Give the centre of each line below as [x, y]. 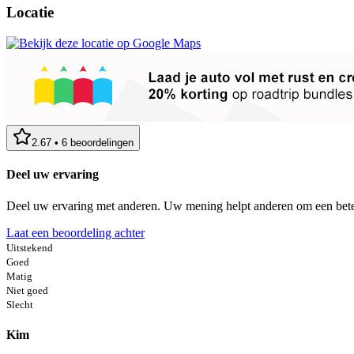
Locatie [30, 13]
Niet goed [27, 290]
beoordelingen [102, 143]
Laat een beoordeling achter [75, 232]
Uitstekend [30, 247]
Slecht [20, 304]
